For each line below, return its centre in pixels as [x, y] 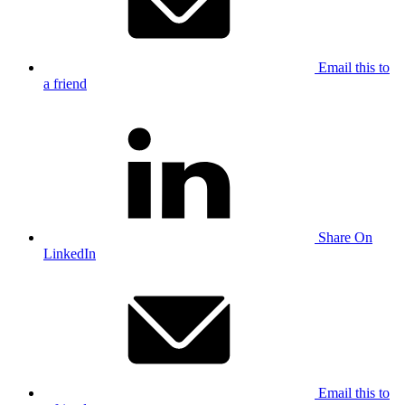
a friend [65, 84]
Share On [345, 237]
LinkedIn [70, 254]
